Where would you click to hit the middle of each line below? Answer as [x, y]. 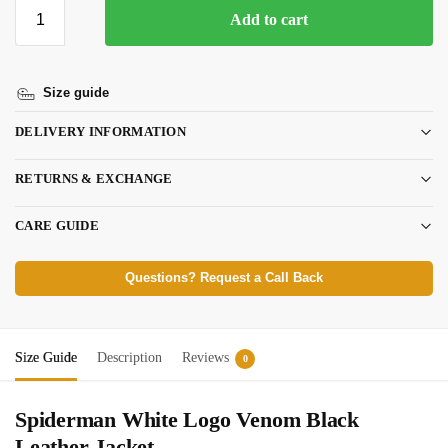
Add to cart [269, 20]
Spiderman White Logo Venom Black [187, 420]
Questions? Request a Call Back [224, 278]
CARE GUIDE [57, 226]
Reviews [205, 358]
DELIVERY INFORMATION [100, 132]
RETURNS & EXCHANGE [94, 179]
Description [129, 358]
